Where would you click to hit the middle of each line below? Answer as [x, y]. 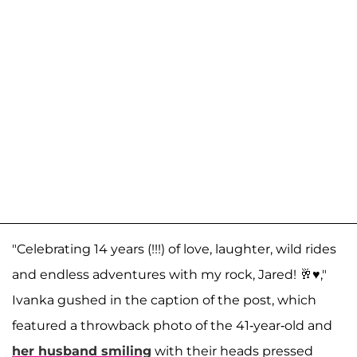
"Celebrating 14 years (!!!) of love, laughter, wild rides [174, 249]
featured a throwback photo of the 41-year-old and [172, 326]
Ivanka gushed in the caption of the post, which [164, 300]
